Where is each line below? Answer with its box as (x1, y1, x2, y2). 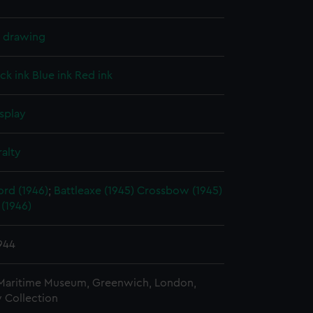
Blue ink (32, 70, 72, 81)
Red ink (75, 70, 112, 81)
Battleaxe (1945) (54, 185, 134, 196)
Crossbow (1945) (137, 185, 222, 196)
